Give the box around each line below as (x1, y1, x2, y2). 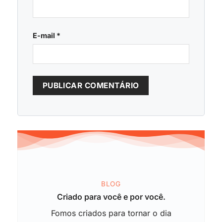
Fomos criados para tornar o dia (51, 208, 171, 218)
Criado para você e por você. (56, 191, 166, 202)
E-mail (33, 31, 56, 40)
